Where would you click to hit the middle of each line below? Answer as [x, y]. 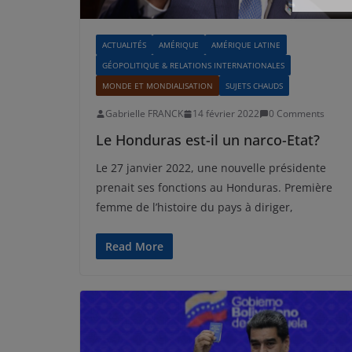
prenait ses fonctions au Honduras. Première [214, 188]
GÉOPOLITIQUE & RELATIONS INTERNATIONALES [193, 66]
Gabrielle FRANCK [144, 114]
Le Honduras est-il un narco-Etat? [208, 140]
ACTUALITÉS [124, 45]
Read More [134, 247]
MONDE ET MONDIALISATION [158, 86]
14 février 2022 [226, 114]
